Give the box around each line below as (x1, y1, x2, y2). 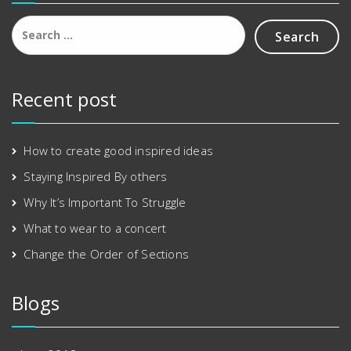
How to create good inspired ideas (24, 142, 214, 158)
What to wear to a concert (24, 219, 167, 236)
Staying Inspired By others (24, 168, 168, 184)
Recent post (12, 85, 118, 112)
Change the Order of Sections (24, 245, 190, 262)
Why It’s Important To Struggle (24, 194, 186, 210)
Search (11, 14, 52, 31)
